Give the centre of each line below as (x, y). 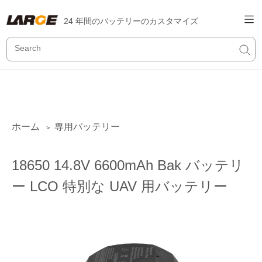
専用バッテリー (87, 127)
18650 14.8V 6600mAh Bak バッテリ (128, 165)
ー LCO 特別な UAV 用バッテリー (120, 186)
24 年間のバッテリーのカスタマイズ (131, 21)
